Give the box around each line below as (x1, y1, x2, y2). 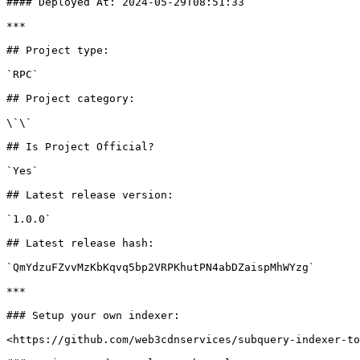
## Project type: (6, 44, 109, 56)
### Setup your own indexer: (6, 309, 180, 321)
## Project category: (6, 92, 135, 104)
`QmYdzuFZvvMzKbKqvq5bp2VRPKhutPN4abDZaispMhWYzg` (6, 261, 315, 273)
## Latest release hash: (6, 237, 154, 249)
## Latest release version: (6, 189, 174, 201)
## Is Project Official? (6, 141, 154, 153)
